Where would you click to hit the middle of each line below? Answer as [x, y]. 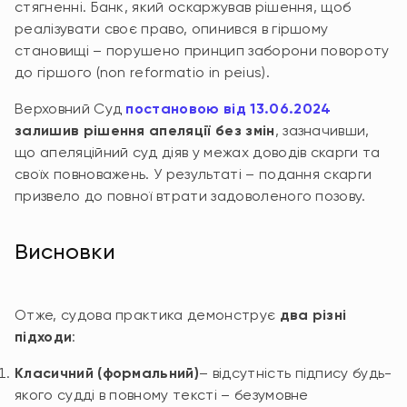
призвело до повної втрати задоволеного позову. [190, 196]
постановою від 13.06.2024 [228, 109]
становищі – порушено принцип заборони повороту [202, 50]
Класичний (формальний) [107, 373]
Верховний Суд [70, 109]
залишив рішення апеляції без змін [145, 130]
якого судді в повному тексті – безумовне [162, 395]
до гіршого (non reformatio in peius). [142, 72]
